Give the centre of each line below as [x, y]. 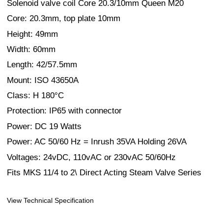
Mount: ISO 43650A [43, 80]
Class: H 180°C [35, 96]
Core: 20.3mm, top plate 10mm [64, 19]
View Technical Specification [50, 201]
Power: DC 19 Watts [44, 126]
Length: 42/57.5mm [42, 65]
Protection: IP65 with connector [64, 111]
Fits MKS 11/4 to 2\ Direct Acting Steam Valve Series [104, 173]
